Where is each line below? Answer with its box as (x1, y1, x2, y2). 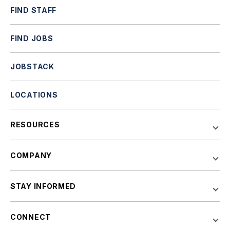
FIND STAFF (10, 6, 56, 14)
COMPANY (10, 151, 52, 160)
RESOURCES (10, 120, 60, 129)
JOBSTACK (10, 62, 54, 71)
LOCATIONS (10, 90, 58, 99)
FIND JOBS (10, 34, 53, 43)
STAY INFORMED (10, 182, 76, 190)
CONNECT (10, 213, 51, 221)
